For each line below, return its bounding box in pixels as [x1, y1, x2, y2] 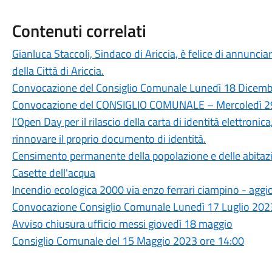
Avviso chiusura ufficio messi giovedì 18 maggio [12, 216, 233, 232]
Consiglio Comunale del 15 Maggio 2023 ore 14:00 [12, 233, 244, 249]
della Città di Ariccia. [12, 63, 104, 79]
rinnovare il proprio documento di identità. [12, 131, 206, 147]
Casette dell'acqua [12, 165, 95, 181]
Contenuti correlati [12, 18, 146, 44]
